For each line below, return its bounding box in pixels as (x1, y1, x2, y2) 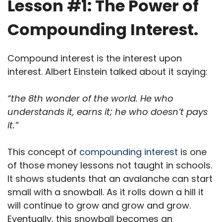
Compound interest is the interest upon (7, 52, 182, 65)
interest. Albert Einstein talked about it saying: (7, 65, 208, 78)
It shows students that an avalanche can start (7, 172, 213, 185)
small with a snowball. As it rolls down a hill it (7, 186, 204, 199)
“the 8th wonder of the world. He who (7, 92, 173, 105)
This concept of (7, 146, 79, 159)
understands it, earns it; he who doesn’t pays (7, 106, 208, 118)
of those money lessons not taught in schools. (7, 159, 212, 172)
